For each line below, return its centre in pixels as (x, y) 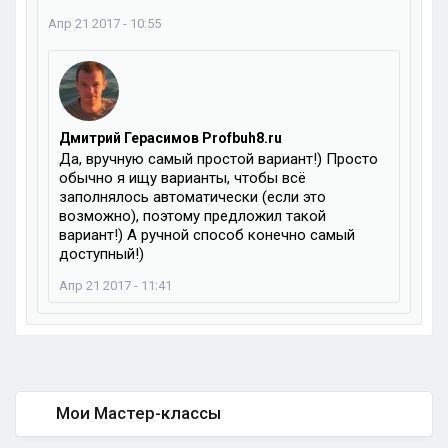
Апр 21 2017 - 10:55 (104, 23)
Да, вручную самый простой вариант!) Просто (218, 159)
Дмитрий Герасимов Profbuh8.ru (170, 138)
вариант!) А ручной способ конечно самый (207, 235)
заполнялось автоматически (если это (192, 197)
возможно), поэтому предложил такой (192, 216)
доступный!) (101, 254)
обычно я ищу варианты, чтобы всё (182, 178)
